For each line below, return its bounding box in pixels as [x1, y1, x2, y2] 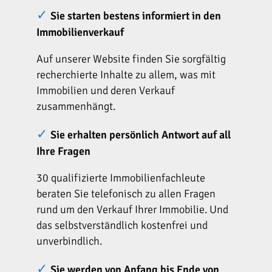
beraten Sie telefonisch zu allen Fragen [36, 187, 216, 201]
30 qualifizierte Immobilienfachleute [36, 171, 205, 185]
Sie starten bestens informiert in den [50, 9, 221, 23]
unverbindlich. [36, 234, 102, 248]
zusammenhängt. [36, 100, 118, 114]
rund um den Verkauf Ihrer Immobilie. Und [36, 203, 228, 217]
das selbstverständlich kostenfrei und [36, 219, 208, 233]
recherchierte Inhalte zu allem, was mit [36, 68, 216, 82]
